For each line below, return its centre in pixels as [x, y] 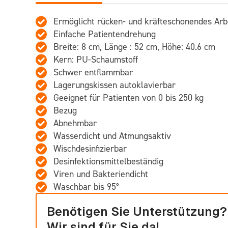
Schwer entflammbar [93, 72]
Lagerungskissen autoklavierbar [115, 85]
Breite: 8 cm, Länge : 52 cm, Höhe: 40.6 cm [134, 47]
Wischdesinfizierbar [90, 148]
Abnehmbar [75, 123]
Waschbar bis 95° [86, 187]
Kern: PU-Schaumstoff [96, 59]
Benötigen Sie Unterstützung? [137, 211]
